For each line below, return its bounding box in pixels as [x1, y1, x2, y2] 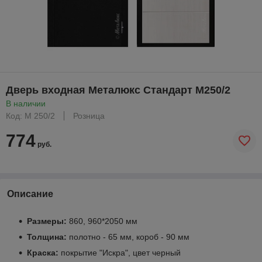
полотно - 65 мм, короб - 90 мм [67, 232, 189, 242]
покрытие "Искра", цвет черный [58, 247, 181, 257]
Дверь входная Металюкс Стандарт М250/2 [6, 84, 230, 96]
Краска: [27, 247, 58, 257]
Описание [7, 188, 53, 199]
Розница [73, 111, 105, 120]
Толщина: [27, 232, 67, 242]
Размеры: [27, 216, 67, 226]
